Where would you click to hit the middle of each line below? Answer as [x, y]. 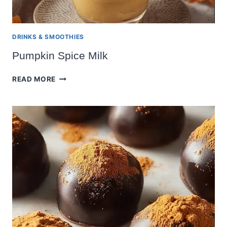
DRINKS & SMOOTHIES [48, 37]
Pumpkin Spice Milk [60, 56]
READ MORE [34, 79]
